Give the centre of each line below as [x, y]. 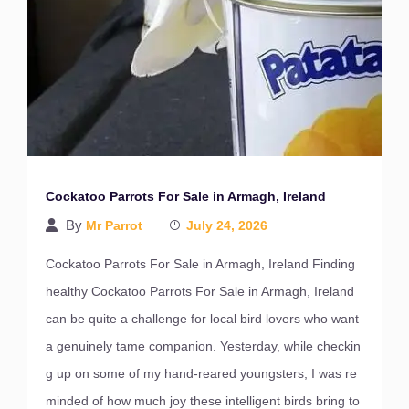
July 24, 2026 [227, 225]
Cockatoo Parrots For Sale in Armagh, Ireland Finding [200, 264]
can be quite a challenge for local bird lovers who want [202, 319]
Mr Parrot [114, 225]
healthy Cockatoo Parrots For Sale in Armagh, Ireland [200, 291]
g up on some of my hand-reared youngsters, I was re [201, 373]
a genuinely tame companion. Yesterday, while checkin [203, 346]
